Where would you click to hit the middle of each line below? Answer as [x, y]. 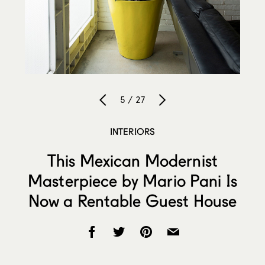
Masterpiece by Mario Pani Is [132, 181]
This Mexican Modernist [132, 161]
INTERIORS [132, 131]
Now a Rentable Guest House [132, 201]
